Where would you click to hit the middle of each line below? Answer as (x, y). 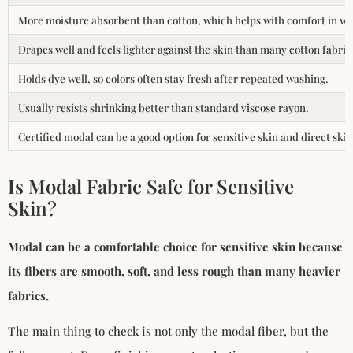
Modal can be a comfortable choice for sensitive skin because (175, 246)
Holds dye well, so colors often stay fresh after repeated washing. (173, 78)
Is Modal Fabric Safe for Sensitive (151, 186)
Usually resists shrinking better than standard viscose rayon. (163, 107)
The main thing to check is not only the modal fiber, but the (168, 331)
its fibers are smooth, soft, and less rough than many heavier (174, 271)
